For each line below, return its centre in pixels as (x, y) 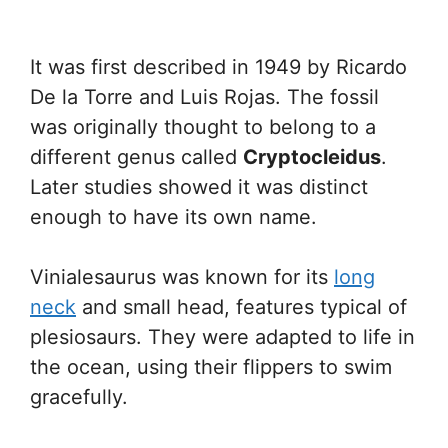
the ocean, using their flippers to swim (211, 367)
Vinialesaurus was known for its (182, 277)
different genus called (136, 157)
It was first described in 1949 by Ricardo (218, 67)
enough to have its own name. (173, 217)
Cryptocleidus (312, 157)
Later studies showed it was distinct (199, 187)
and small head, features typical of (241, 307)
